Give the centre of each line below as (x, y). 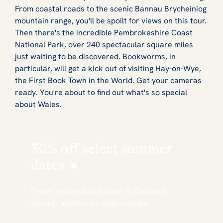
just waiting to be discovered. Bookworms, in (95, 56)
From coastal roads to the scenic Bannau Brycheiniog (111, 8)
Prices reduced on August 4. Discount (98, 191)
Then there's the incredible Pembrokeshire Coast (104, 32)
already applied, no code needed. (90, 203)
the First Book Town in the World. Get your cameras (108, 80)
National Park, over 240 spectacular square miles (104, 44)
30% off (55, 148)
